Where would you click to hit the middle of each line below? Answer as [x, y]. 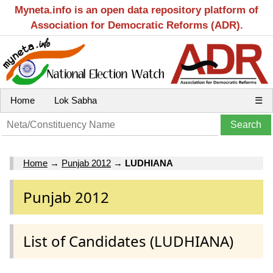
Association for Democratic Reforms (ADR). [136, 25]
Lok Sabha [76, 100]
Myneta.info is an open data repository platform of [136, 10]
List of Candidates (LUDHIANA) [128, 241]
